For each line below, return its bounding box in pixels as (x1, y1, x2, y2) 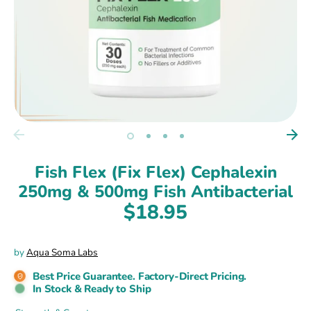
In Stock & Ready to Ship (33, 281, 151, 296)
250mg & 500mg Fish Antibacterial (18, 180, 293, 203)
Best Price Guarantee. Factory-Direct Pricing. (33, 269, 247, 283)
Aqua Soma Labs (26, 245, 98, 259)
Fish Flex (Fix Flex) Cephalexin (34, 160, 277, 183)
